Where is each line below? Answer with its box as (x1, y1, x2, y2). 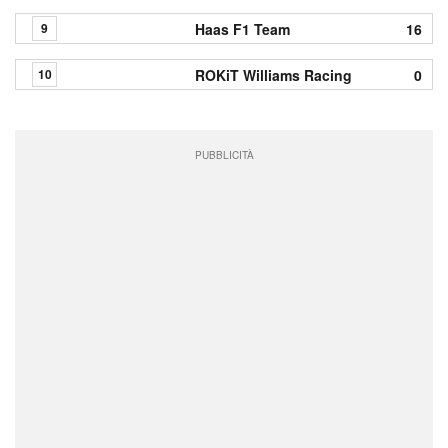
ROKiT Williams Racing (195, 64, 353, 85)
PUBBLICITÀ (194, 148, 254, 162)
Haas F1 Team (195, 18, 291, 39)
